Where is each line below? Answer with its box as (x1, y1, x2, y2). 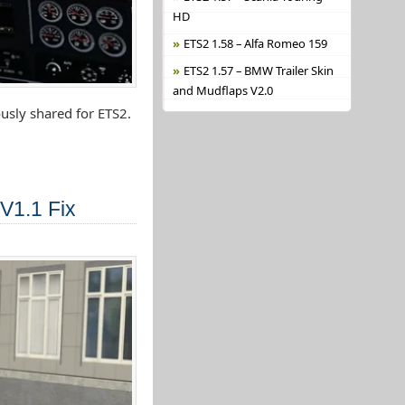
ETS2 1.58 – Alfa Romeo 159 (183, 35, 327, 52)
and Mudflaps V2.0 (172, 82, 273, 99)
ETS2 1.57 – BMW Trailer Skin (183, 62, 334, 79)
